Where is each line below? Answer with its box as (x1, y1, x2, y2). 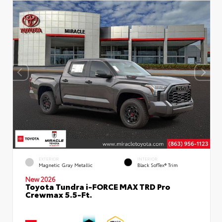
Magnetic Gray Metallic (39, 161, 93, 168)
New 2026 (25, 174, 55, 183)
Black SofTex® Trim (137, 161, 178, 168)
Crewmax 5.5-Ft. (25, 188, 92, 200)
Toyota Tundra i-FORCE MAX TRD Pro (25, 180, 170, 192)
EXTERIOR (39, 156, 59, 162)
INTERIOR (137, 156, 158, 162)
